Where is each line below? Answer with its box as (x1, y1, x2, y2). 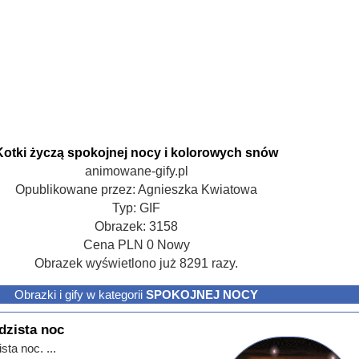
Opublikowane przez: (15, 183, 139, 197)
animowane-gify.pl (84, 164, 188, 179)
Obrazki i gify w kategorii (14, 288, 147, 302)
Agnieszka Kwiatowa (138, 183, 258, 197)
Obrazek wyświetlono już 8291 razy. (34, 256, 239, 271)
